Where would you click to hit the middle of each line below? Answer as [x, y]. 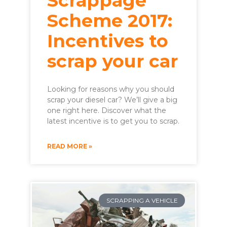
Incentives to [108, 41]
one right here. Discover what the [107, 111]
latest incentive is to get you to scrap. [113, 121]
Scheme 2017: [110, 21]
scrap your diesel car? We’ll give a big [112, 100]
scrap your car [112, 61]
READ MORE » [70, 146]
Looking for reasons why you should [111, 89]
